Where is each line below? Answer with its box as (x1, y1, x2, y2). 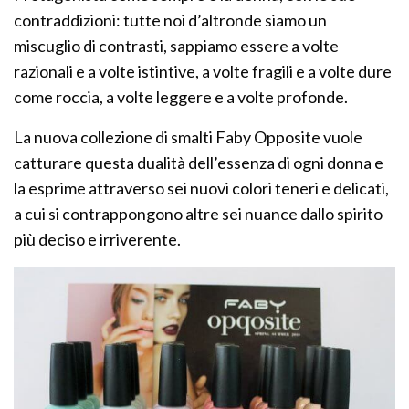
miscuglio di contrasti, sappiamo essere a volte (14, 35, 340, 56)
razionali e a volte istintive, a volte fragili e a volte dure (14, 60, 393, 81)
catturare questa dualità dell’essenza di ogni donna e (14, 152, 384, 173)
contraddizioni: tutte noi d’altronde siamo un (14, 9, 328, 30)
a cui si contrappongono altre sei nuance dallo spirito (14, 203, 383, 224)
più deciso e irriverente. (14, 228, 182, 249)
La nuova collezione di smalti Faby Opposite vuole (14, 126, 363, 147)
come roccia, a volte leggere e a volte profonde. (14, 86, 349, 107)
